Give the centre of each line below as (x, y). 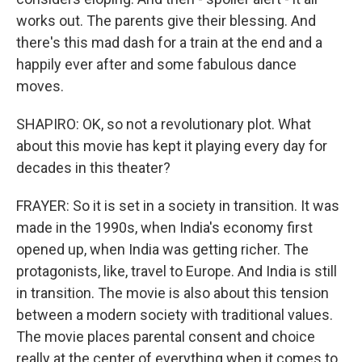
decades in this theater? (93, 168)
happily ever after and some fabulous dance (156, 64)
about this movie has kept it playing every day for (172, 146)
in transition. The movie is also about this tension (173, 293)
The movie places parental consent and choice (166, 337)
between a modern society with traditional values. (175, 315)
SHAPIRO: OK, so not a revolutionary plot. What (164, 124)
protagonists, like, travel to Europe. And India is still (177, 271)
